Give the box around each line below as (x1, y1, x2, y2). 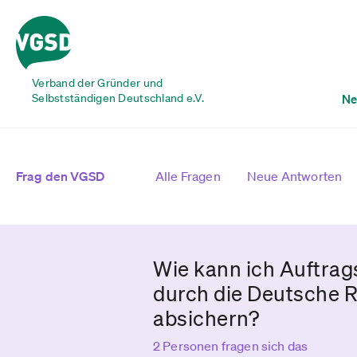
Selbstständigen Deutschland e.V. (32, 91, 204, 105)
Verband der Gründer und (32, 76, 163, 90)
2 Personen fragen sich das (153, 338, 308, 354)
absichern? (153, 306, 260, 330)
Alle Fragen (155, 168, 221, 184)
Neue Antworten (246, 168, 343, 184)
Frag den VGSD (16, 168, 105, 184)
